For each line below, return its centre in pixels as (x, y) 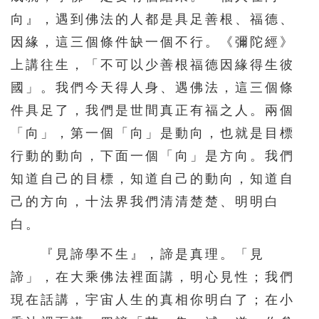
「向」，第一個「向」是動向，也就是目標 (153, 133)
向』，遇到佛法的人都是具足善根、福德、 (153, 19)
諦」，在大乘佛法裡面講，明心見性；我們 (153, 277)
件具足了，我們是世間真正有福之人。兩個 (153, 110)
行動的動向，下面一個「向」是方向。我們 (153, 156)
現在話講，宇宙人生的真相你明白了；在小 (153, 299)
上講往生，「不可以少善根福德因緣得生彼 (153, 64)
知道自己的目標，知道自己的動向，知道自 (153, 178)
